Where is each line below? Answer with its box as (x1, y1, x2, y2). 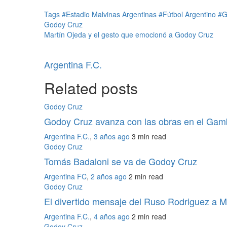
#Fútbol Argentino (159, 9, 218, 19)
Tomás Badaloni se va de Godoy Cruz (44, 154, 197, 168)
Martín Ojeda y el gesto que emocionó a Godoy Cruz (44, 29, 213, 40)
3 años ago (94, 131, 132, 141)
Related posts (44, 77, 138, 99)
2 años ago (91, 171, 129, 181)
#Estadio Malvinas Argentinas (62, 9, 159, 19)
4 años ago (94, 211, 132, 221)
